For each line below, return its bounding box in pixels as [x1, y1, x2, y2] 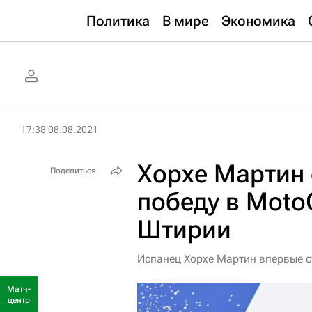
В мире [162, 13, 209, 29]
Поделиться [50, 166, 96, 175]
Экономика [221, 13, 295, 29]
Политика [86, 13, 150, 29]
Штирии [137, 215, 231, 244]
